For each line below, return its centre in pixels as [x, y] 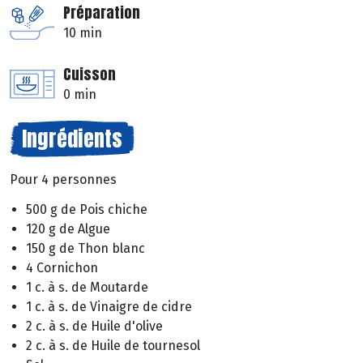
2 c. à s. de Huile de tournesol [113, 346]
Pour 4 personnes [63, 180]
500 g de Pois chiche [87, 210]
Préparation [102, 13]
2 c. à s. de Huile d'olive [94, 327]
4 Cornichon [62, 268]
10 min [83, 33]
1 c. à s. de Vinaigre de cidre [109, 307]
